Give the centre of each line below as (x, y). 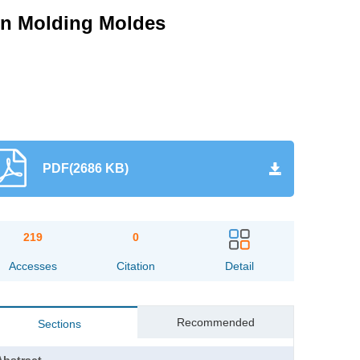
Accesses (33, 266)
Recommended (215, 322)
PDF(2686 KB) (85, 168)
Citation (136, 266)
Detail (239, 266)
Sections (60, 323)
